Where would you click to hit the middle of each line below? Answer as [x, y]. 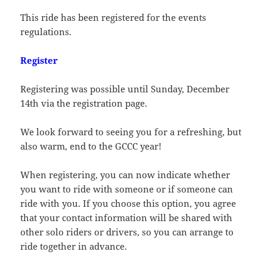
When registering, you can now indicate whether [125, 175]
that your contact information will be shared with [127, 218]
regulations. [46, 32]
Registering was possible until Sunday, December [125, 89]
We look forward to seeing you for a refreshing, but [131, 132]
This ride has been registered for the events [114, 18]
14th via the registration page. [84, 103]
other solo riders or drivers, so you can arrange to [127, 232]
